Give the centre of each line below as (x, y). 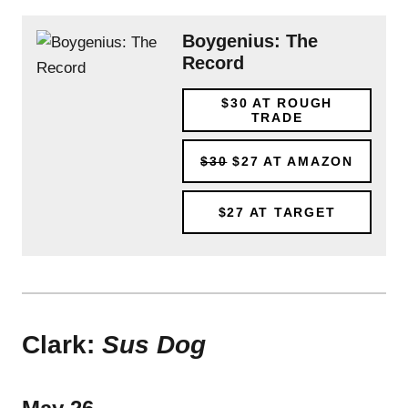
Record (213, 62)
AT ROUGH (290, 102)
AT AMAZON (306, 161)
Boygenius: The (250, 41)
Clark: (62, 344)
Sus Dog (154, 344)
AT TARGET (290, 212)
